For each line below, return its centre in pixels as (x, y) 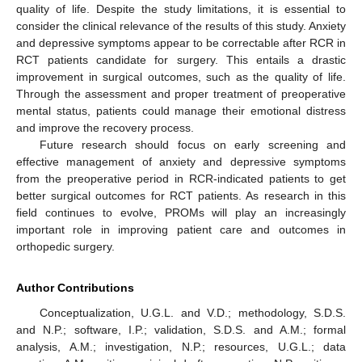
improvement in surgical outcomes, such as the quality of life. (181, 77)
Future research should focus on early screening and (192, 145)
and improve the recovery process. (105, 128)
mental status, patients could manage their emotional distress (181, 111)
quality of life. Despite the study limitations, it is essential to (181, 9)
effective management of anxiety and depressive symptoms (181, 162)
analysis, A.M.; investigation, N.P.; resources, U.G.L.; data (181, 347)
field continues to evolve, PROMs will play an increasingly (181, 213)
